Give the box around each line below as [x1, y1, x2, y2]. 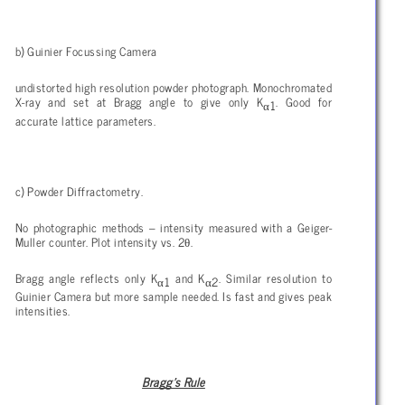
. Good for [276, 91, 332, 112]
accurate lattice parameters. [15, 109, 156, 130]
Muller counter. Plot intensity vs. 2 [15, 231, 185, 252]
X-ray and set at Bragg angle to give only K [15, 91, 264, 112]
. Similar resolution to [218, 268, 332, 288]
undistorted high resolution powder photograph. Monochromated [15, 77, 332, 98]
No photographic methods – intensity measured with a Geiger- [15, 217, 332, 238]
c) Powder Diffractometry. [15, 181, 143, 202]
